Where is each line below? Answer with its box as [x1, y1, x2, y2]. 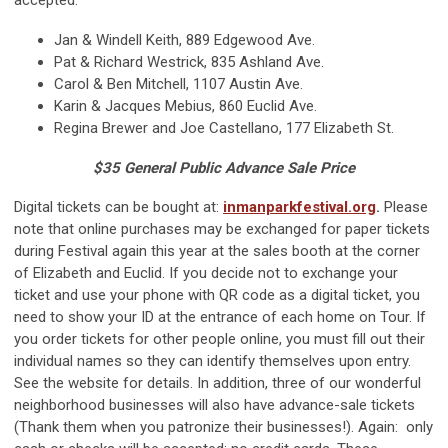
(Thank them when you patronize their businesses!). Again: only [14, 418, 433, 437]
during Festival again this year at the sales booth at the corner [14, 242, 420, 261]
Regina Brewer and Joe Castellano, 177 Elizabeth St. [54, 119, 394, 138]
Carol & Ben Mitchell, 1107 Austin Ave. [54, 75, 303, 94]
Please [384, 198, 428, 217]
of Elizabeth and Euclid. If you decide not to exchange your [14, 264, 398, 283]
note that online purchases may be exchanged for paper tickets [14, 220, 430, 239]
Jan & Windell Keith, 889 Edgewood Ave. [54, 31, 315, 50]
